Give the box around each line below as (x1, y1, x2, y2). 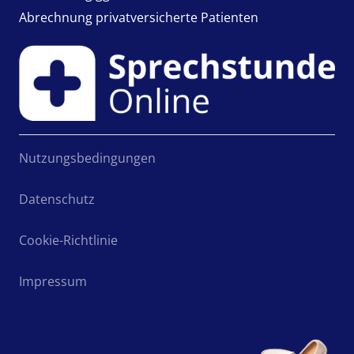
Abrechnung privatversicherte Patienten (19, 8, 258, 26)
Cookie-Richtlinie (19, 232, 118, 250)
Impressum (19, 273, 87, 291)
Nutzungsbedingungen (19, 149, 156, 168)
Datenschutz (19, 190, 95, 209)
